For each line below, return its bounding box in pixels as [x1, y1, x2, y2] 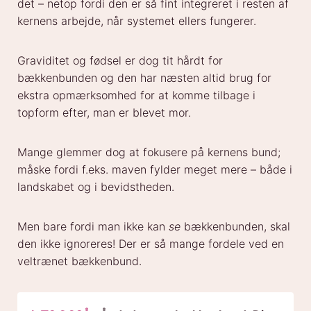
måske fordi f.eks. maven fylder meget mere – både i [17, 162, 292, 177]
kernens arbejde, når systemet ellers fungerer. [17, 14, 256, 28]
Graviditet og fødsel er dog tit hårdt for [17, 53, 223, 68]
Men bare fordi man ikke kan [17, 219, 169, 234]
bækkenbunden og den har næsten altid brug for [17, 71, 271, 85]
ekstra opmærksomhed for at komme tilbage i [17, 88, 255, 103]
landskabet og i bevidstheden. [17, 180, 174, 194]
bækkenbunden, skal [180, 219, 290, 234]
